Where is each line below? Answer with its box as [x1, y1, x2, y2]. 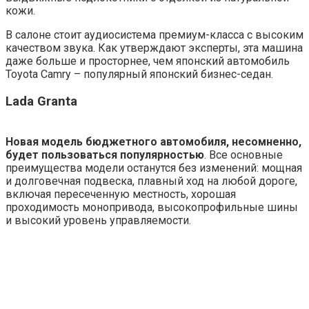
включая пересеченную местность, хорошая [6, 187, 236, 201]
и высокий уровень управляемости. [6, 213, 191, 227]
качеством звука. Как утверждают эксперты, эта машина [6, 41, 303, 55]
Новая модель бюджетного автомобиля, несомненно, [6, 134, 301, 148]
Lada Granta [6, 94, 77, 110]
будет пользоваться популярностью [6, 148, 204, 161]
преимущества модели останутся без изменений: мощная [6, 161, 302, 175]
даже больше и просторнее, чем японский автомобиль [6, 54, 290, 68]
